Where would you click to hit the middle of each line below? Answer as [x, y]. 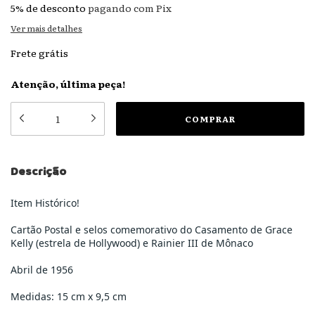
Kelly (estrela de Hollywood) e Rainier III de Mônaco [132, 243]
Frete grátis [39, 53]
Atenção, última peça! [68, 84]
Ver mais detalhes [46, 28]
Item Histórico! [45, 203]
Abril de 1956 [42, 270]
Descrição [38, 172]
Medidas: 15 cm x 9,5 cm [69, 296]
